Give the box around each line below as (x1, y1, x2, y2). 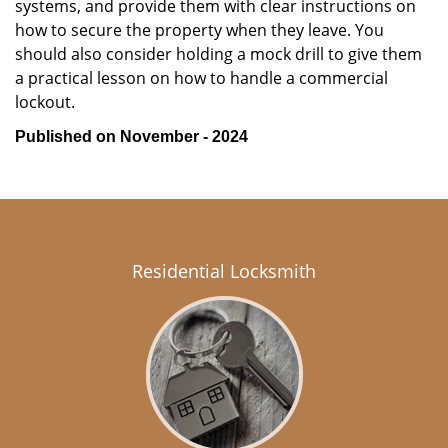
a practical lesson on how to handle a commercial (15, 67, 388, 89)
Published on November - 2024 (15, 128, 248, 145)
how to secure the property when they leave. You (15, 19, 384, 41)
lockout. (15, 91, 75, 113)
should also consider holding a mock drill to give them (15, 43, 422, 65)
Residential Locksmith (132, 259, 316, 283)
